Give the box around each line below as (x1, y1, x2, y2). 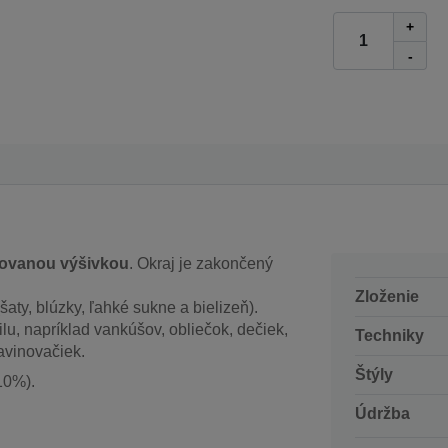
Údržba (355, 405, 410, 423)
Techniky (355, 327, 424, 345)
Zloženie (355, 288, 419, 306)
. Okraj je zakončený (129, 255, 273, 273)
